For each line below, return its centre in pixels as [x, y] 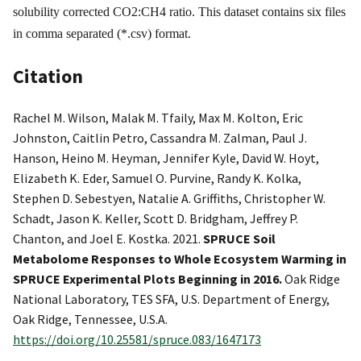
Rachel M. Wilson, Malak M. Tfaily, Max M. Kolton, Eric [158, 117]
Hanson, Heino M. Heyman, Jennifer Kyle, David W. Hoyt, [166, 158]
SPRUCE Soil [239, 238]
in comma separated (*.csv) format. [102, 34]
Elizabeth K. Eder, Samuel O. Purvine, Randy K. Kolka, [157, 178]
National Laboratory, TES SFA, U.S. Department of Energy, [171, 299]
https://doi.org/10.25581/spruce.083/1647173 [137, 339]
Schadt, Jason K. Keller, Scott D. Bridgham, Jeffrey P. [156, 218]
